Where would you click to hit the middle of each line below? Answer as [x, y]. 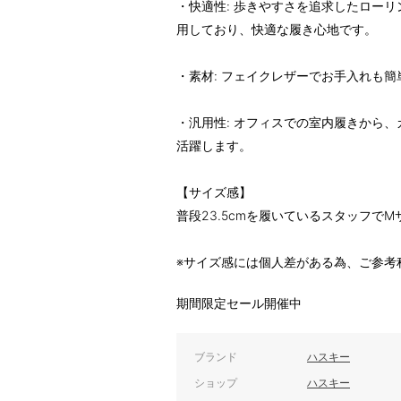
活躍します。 [214, 145]
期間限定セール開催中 [239, 303]
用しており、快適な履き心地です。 [277, 29]
